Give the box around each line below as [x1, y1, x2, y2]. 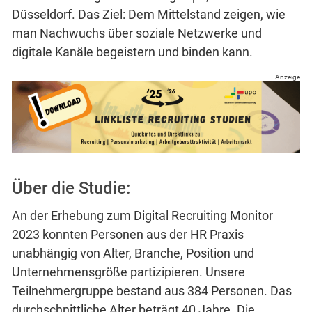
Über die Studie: [12, 178, 130, 198]
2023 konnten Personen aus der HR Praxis [12, 227, 244, 242]
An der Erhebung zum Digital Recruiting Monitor [12, 208, 273, 224]
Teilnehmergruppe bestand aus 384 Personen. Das [12, 283, 292, 299]
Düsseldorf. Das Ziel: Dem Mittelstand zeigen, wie [12, 6, 286, 22]
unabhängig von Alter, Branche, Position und [12, 246, 254, 261]
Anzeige [275, 72, 300, 81]
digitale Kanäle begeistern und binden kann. [12, 44, 253, 59]
